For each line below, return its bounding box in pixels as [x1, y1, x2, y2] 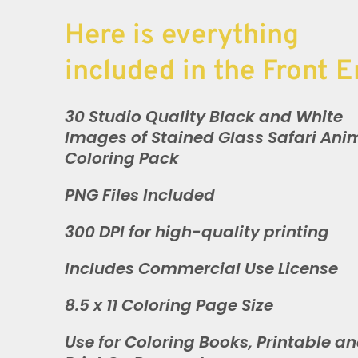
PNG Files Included [65, 184, 215, 206]
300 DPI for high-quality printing [65, 221, 329, 243]
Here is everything [65, 18, 299, 54]
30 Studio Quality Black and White [65, 105, 343, 128]
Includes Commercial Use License [65, 257, 338, 280]
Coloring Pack [65, 147, 179, 169]
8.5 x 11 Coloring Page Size [65, 294, 273, 316]
